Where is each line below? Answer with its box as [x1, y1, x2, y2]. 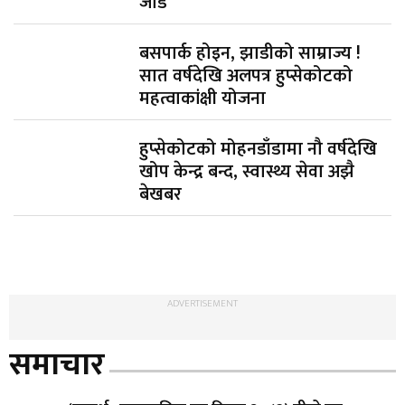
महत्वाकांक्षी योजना [139, 82, 267, 114]
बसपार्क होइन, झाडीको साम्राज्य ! [139, 37, 362, 69]
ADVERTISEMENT [167, 295, 238, 312]
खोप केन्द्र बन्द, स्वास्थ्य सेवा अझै [139, 155, 355, 187]
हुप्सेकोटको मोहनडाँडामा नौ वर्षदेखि [139, 133, 378, 165]
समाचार [9, 337, 105, 391]
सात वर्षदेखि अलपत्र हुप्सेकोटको [139, 60, 353, 91]
